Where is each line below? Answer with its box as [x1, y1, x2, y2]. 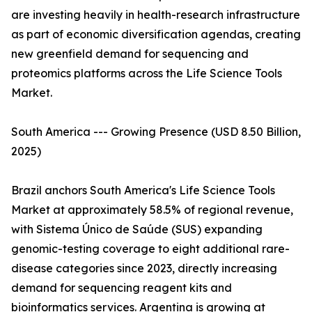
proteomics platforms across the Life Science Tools [11, 66, 282, 81]
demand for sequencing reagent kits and [11, 281, 232, 295]
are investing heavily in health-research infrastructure [11, 8, 300, 22]
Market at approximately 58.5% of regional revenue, [11, 203, 293, 217]
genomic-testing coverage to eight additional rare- [11, 242, 290, 256]
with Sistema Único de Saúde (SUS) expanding [11, 222, 263, 237]
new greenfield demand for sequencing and [11, 47, 249, 61]
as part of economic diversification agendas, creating [11, 27, 301, 42]
